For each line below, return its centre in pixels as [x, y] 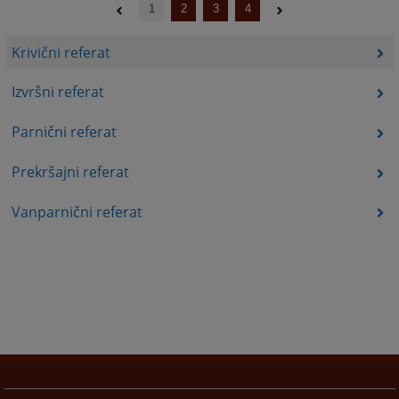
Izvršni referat [57, 92]
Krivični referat [61, 52]
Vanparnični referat [77, 212]
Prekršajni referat [70, 171]
